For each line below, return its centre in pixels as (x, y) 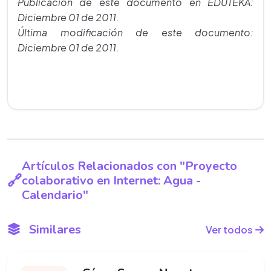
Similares (54, 229)
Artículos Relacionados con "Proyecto (129, 166)
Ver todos (229, 230)
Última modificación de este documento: (135, 32)
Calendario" (55, 195)
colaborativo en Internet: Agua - (111, 181)
